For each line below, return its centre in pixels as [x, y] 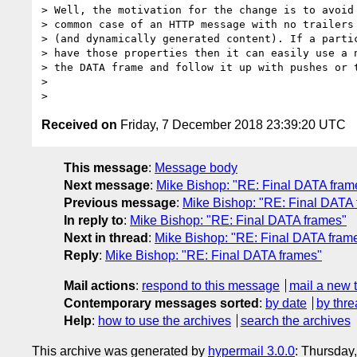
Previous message [120, 202]
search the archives [295, 320]
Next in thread [106, 237]
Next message [107, 185]
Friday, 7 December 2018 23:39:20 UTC [231, 124]
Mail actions [100, 285]
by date [286, 303]
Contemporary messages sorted [161, 303]
